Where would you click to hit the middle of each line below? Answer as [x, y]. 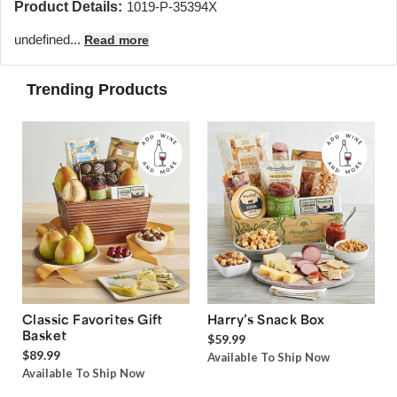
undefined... [49, 39]
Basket [45, 335]
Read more [117, 40]
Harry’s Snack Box [266, 319]
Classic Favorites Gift [93, 319]
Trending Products [97, 90]
